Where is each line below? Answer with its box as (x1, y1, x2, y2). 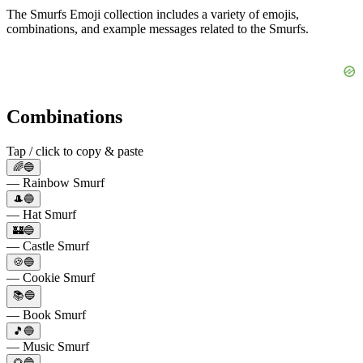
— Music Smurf (6, 339, 89, 353)
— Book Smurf (6, 307, 86, 322)
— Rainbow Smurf (6, 175, 105, 190)
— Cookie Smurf (6, 270, 95, 284)
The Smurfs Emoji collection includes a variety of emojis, (6, 6, 299, 21)
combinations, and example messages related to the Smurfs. (6, 21, 309, 36)
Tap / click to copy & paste (6, 143, 143, 158)
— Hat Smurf (6, 207, 76, 221)
